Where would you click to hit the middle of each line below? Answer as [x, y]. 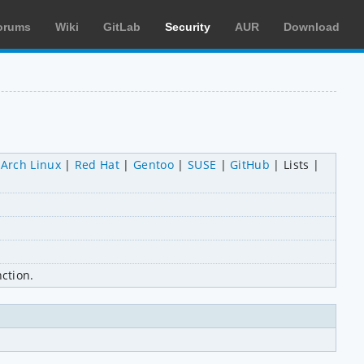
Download [312, 27]
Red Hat [97, 164]
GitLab [122, 27]
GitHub [250, 164]
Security [188, 27]
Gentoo [154, 164]
